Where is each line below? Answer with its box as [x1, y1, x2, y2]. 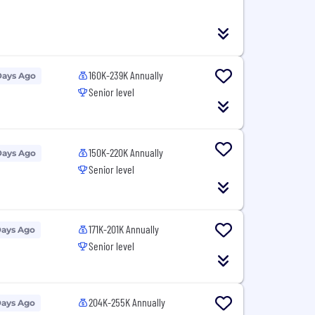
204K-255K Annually [89, 295, 166, 309]
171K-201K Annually [89, 222, 160, 236]
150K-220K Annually [89, 145, 164, 159]
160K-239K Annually [89, 68, 164, 82]
